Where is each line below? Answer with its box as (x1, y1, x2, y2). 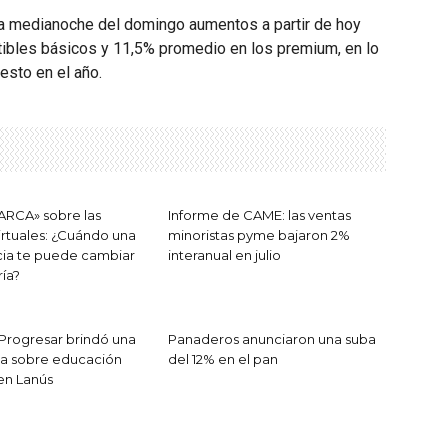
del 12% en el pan (168, 351, 278, 367)
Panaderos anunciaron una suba (168, 331, 376, 347)
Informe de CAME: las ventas (168, 207, 351, 223)
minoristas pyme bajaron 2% (168, 227, 350, 243)
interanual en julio (168, 247, 281, 263)
